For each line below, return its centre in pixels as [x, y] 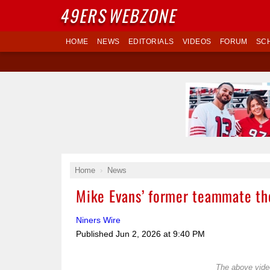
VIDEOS [197, 42]
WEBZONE [144, 15]
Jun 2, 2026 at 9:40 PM [160, 234]
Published [96, 234]
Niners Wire [98, 220]
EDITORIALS [151, 42]
